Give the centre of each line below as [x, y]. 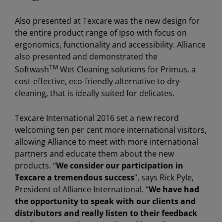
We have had [174, 190]
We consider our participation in [120, 166]
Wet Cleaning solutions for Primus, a [128, 70]
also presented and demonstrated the [86, 56]
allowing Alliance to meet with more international [107, 142]
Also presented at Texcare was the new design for [107, 21]
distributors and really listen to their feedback [106, 213]
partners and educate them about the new [94, 154]
